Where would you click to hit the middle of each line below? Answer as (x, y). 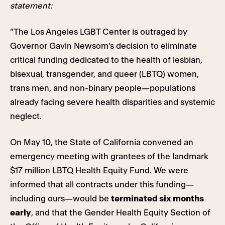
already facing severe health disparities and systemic (113, 102)
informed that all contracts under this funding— (102, 185)
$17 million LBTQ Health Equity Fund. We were (99, 171)
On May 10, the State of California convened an (102, 142)
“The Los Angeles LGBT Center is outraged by (99, 32)
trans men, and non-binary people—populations (103, 88)
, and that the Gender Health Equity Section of (121, 213)
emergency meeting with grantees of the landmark (109, 156)
